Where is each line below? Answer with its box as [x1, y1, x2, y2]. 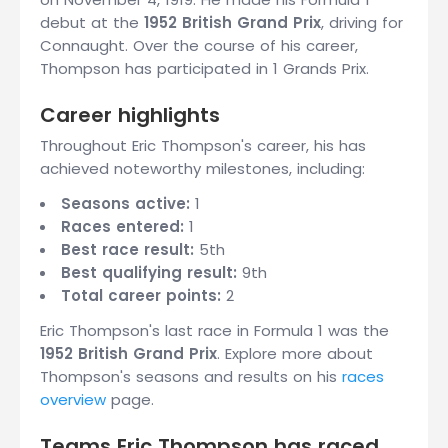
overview [40, 389, 106, 410]
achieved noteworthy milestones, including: [40, 158, 365, 179]
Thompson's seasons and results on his [40, 366, 342, 387]
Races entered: [61, 216, 184, 237]
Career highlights [40, 101, 220, 129]
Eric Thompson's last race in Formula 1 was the [40, 320, 389, 341]
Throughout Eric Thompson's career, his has [40, 135, 366, 156]
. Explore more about [217, 343, 373, 364]
